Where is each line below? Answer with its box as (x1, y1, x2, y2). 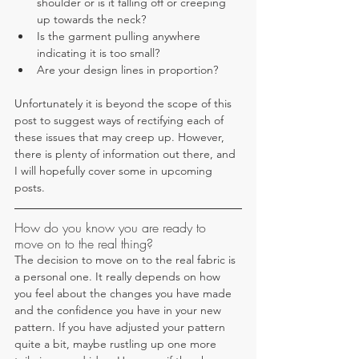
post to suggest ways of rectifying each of (14, 113, 227, 128)
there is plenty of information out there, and (14, 147, 239, 162)
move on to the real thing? (14, 235, 153, 253)
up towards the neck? (37, 12, 149, 27)
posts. (14, 180, 45, 196)
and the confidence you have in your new (14, 303, 224, 318)
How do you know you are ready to (14, 219, 210, 237)
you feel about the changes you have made (14, 286, 235, 301)
